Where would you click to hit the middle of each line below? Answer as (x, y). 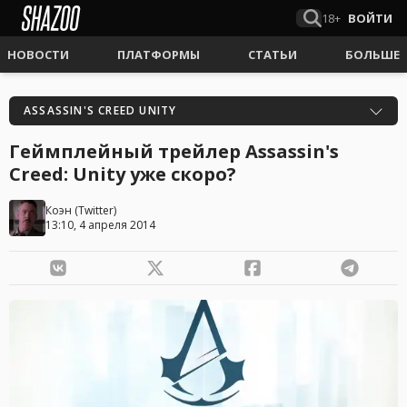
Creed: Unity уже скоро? (123, 174)
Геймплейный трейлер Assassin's (174, 151)
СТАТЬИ (273, 55)
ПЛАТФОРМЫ (159, 55)
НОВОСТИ (38, 55)
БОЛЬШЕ (372, 55)
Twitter (96, 210)
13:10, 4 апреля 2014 (100, 225)
